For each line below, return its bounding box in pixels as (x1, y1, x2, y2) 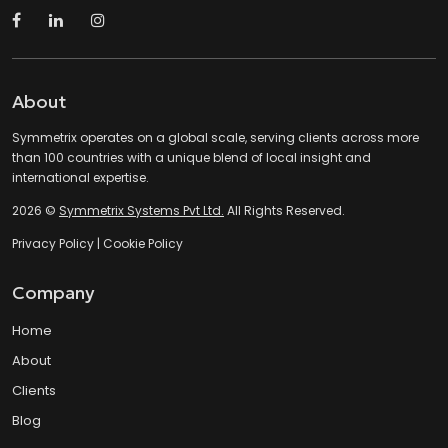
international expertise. (12, 168, 149, 186)
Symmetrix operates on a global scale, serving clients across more (12, 128, 419, 146)
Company (12, 281, 95, 305)
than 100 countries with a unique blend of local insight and (12, 148, 371, 166)
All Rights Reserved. (224, 201, 345, 219)
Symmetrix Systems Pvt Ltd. (59, 201, 224, 219)
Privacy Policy (12, 234, 94, 252)
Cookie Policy (103, 234, 183, 252)
